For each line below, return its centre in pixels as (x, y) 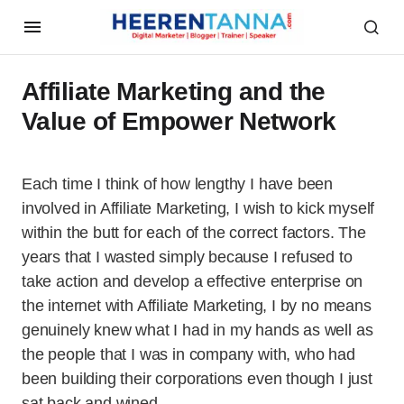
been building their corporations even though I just (197, 379)
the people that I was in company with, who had (188, 354)
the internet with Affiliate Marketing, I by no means (197, 306)
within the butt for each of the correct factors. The (194, 233)
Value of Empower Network (179, 121)
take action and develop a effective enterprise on (193, 281)
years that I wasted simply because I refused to (187, 257)
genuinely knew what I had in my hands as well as (197, 330)
